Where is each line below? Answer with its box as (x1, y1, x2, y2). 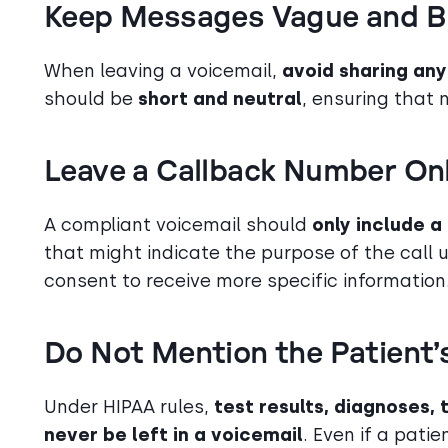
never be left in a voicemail (44, 424, 303, 445)
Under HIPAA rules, (44, 396, 214, 417)
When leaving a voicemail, (44, 60, 282, 81)
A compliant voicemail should (44, 214, 312, 235)
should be (44, 88, 138, 109)
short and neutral (138, 88, 302, 109)
